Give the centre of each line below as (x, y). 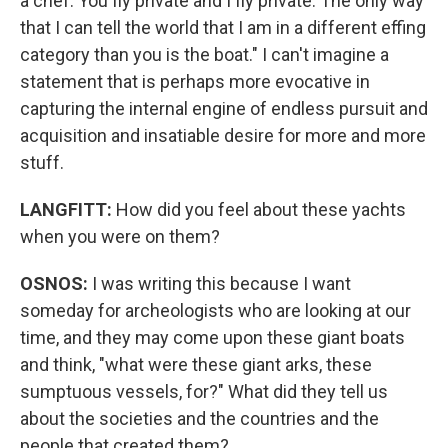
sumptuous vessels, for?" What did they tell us (204, 391)
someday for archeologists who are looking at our (215, 310)
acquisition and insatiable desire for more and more (223, 135)
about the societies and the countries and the (199, 418)
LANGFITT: (68, 209)
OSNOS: (56, 283)
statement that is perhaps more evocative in (195, 81)
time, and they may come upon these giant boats (212, 337)
